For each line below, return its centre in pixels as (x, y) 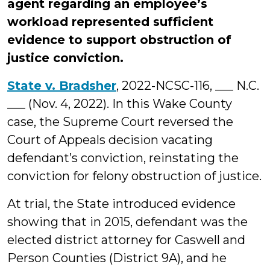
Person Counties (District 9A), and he (117, 258)
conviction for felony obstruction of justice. (134, 176)
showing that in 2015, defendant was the (127, 222)
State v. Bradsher (62, 86)
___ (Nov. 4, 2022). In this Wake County (120, 104)
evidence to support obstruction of (119, 40)
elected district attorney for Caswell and (126, 240)
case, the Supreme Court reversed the (120, 122)
